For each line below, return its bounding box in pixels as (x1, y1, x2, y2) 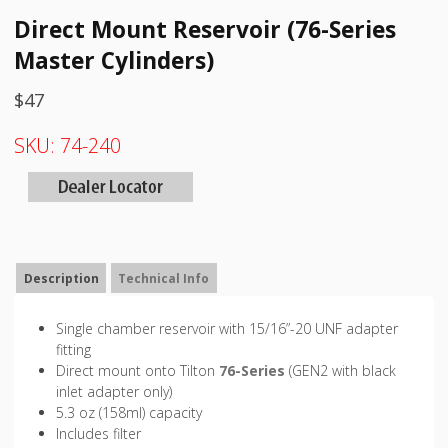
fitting (56, 340, 92, 360)
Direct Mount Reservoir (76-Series (14, 13, 396, 45)
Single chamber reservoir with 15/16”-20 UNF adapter (56, 319, 399, 339)
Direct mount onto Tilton (56, 361, 216, 381)
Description (23, 269, 99, 287)
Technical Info (118, 269, 210, 287)
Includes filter (56, 424, 142, 444)
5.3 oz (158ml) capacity (56, 403, 203, 423)
